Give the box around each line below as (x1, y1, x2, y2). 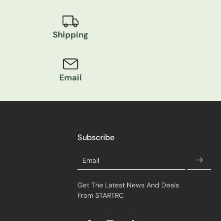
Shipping (52, 29, 88, 40)
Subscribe (77, 132, 114, 143)
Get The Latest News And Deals (77, 181, 179, 190)
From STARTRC (77, 191, 124, 200)
